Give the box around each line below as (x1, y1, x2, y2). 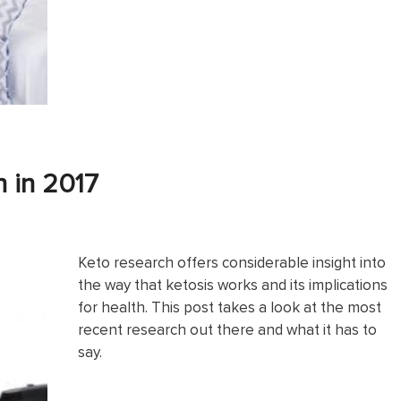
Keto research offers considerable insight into (78, 251, 386, 273)
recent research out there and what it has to (78, 318, 377, 340)
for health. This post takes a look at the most (78, 295, 381, 318)
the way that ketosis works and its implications (78, 273, 388, 295)
